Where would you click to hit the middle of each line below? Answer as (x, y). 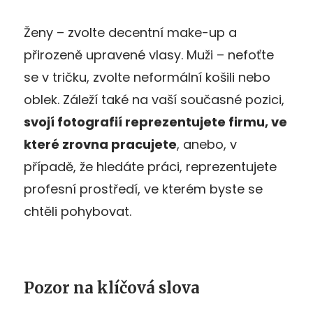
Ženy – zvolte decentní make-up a (130, 32)
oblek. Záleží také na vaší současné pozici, (154, 99)
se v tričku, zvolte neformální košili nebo (147, 77)
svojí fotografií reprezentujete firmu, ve (155, 122)
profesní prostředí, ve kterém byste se (143, 189)
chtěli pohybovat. (78, 211)
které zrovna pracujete (100, 144)
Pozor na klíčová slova (112, 287)
